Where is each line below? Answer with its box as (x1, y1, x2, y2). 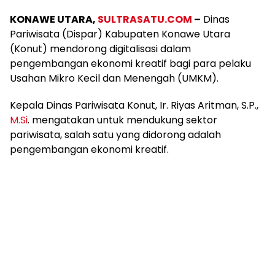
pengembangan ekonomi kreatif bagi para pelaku (10, 56, 251, 71)
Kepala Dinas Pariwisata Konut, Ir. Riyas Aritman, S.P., (10, 98, 258, 113)
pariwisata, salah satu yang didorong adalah (10, 128, 221, 142)
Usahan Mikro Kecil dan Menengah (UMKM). (10, 71, 219, 86)
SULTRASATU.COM (98, 12, 192, 27)
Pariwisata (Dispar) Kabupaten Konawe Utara (10, 27, 230, 42)
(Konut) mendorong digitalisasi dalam (10, 42, 191, 56)
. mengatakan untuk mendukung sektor (28, 113, 217, 128)
